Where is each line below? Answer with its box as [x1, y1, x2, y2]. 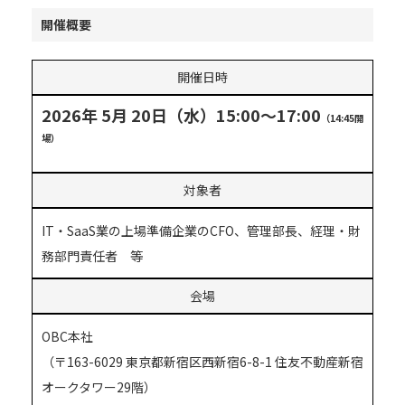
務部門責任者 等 [42, 247, 143, 266]
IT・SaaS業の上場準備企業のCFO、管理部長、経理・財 [42, 221, 361, 240]
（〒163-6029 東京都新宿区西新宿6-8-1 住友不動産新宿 [42, 353, 363, 372]
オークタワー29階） [42, 378, 156, 397]
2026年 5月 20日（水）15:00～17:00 [42, 103, 321, 127]
